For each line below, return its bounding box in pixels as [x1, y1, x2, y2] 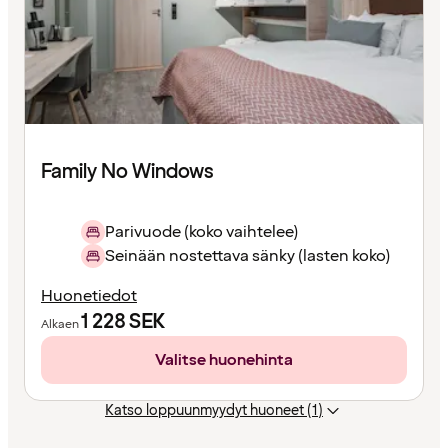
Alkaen [41, 316, 81, 334]
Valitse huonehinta [155, 349, 293, 372]
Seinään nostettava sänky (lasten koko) [105, 245, 390, 268]
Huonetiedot [41, 285, 137, 308]
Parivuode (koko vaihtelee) [105, 221, 298, 244]
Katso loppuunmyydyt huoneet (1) [105, 401, 323, 421]
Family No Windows [41, 158, 214, 187]
